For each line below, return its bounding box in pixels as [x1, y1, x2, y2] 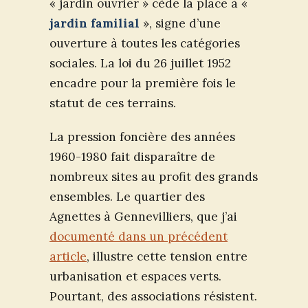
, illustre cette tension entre [87, 248, 247, 264]
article [49, 248, 87, 264]
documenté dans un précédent [49, 228, 228, 244]
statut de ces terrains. [49, 95, 176, 111]
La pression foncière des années [49, 129, 235, 144]
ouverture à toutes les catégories [49, 35, 240, 51]
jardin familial [49, 15, 140, 31]
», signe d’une [140, 15, 221, 31]
